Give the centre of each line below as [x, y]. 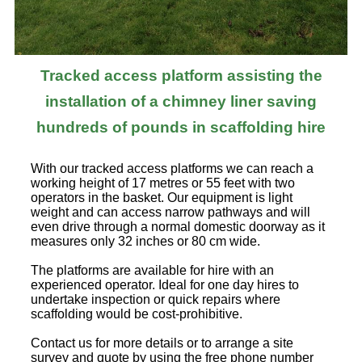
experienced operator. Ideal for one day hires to [165, 284]
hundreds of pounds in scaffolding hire [181, 127]
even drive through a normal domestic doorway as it [178, 226]
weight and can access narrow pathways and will [170, 212]
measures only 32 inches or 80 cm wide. [145, 241]
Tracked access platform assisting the [181, 75]
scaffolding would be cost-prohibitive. [137, 314]
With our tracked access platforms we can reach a [172, 168]
